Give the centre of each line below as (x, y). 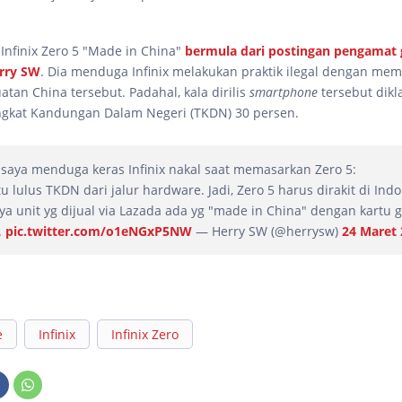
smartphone (284, 92)
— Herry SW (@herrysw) (267, 232)
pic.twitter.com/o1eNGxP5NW (99, 232)
